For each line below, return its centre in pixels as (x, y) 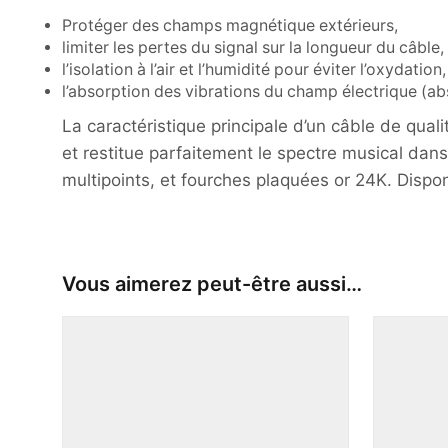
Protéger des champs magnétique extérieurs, (230, 26)
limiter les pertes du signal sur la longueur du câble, (253, 48)
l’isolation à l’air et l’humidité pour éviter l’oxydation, (254, 70)
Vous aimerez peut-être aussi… (212, 283)
